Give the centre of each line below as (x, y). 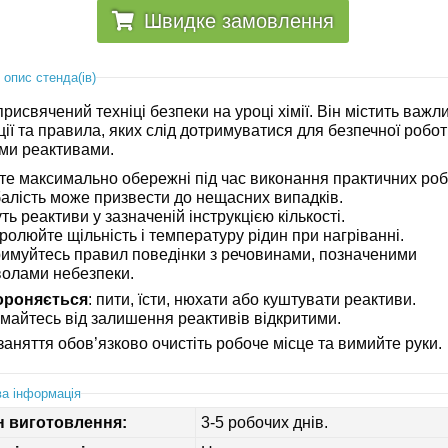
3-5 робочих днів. (265, 423)
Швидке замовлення (239, 21)
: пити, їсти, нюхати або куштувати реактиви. (252, 299)
